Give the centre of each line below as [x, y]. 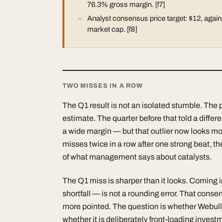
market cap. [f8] [112, 29]
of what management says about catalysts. [137, 157]
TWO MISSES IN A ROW [103, 85]
